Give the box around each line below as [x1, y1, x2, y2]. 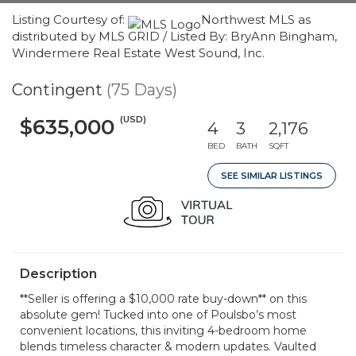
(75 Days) [106, 80, 177, 99]
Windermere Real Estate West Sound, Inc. [12, 45, 265, 60]
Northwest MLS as [201, 12, 311, 27]
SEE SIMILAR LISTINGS [221, 170, 323, 181]
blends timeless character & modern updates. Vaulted [20, 339, 316, 354]
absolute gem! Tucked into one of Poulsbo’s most [20, 308, 296, 322]
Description [20, 266, 97, 281]
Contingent [12, 80, 103, 99]
